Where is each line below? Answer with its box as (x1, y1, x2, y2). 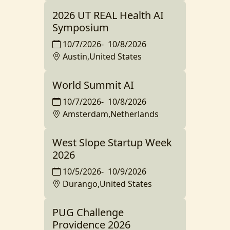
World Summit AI (52, 78, 134, 92)
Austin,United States (63, 51, 142, 62)
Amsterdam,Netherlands (63, 108, 159, 120)
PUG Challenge (52, 205, 124, 219)
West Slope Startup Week (52, 136, 172, 149)
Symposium (52, 21, 109, 34)
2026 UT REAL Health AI (52, 8, 164, 22)
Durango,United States (63, 178, 152, 189)
